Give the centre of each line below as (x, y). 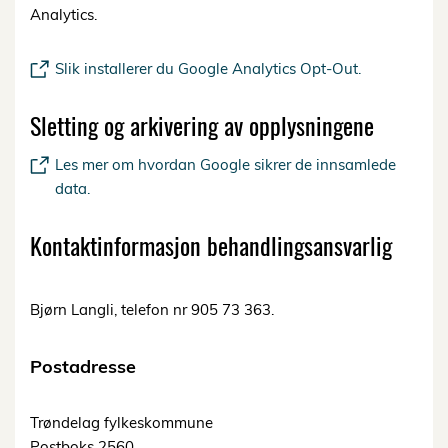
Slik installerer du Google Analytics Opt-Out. (208, 68)
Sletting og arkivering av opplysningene (202, 124)
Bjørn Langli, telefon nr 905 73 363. (152, 309)
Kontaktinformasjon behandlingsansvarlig (211, 245)
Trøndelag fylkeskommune (121, 422)
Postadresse (83, 366)
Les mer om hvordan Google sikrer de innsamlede (225, 165)
